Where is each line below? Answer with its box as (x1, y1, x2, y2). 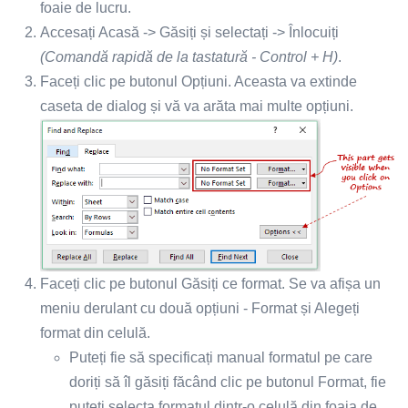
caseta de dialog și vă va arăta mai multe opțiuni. (40, 97, 353, 114)
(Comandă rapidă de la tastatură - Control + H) (40, 48, 338, 65)
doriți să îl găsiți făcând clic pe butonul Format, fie (69, 373, 386, 390)
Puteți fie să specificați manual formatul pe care (69, 349, 372, 365)
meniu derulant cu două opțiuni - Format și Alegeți (40, 300, 360, 316)
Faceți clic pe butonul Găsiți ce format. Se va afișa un (40, 275, 381, 291)
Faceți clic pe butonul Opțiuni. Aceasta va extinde (40, 73, 357, 89)
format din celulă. (40, 324, 150, 341)
